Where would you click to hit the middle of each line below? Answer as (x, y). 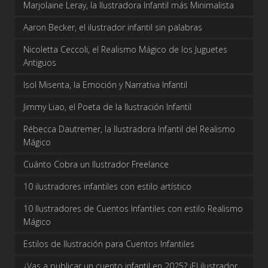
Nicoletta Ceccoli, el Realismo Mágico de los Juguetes (125, 49)
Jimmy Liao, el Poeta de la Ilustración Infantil (107, 107)
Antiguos (40, 63)
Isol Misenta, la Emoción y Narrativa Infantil (105, 85)
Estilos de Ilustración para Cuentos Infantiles (109, 244)
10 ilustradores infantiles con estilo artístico (107, 186)
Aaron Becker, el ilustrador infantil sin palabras (113, 27)
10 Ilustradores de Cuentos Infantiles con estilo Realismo (133, 208)
